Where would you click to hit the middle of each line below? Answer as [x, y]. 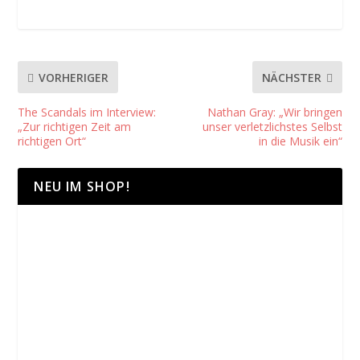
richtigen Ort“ [52, 141]
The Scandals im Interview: [87, 112]
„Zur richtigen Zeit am [75, 127]
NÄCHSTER [291, 77]
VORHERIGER [74, 77]
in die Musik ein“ [300, 141]
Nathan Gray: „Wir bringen [274, 112]
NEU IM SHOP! [82, 187]
